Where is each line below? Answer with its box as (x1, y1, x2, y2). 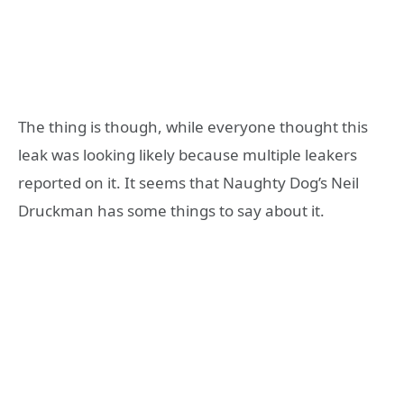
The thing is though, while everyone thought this (18, 115, 368, 137)
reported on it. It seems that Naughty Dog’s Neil (18, 171, 359, 193)
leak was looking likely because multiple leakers (18, 143, 357, 165)
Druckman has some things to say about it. (18, 199, 325, 221)
